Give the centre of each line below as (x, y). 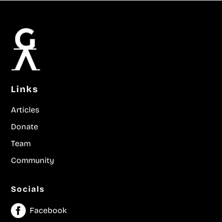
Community (33, 161)
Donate (25, 127)
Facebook (49, 211)
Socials (28, 189)
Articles (25, 110)
